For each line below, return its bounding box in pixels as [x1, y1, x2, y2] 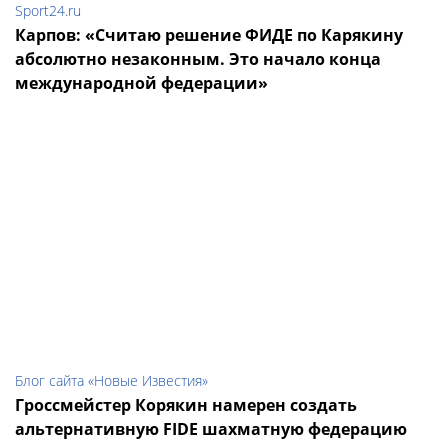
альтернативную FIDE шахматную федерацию [15, 418, 407, 441]
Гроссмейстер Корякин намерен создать [15, 394, 357, 417]
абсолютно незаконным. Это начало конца [15, 48, 381, 71]
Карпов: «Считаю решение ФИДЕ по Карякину [15, 24, 403, 47]
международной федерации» [15, 72, 268, 95]
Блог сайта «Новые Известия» [15, 371, 208, 391]
